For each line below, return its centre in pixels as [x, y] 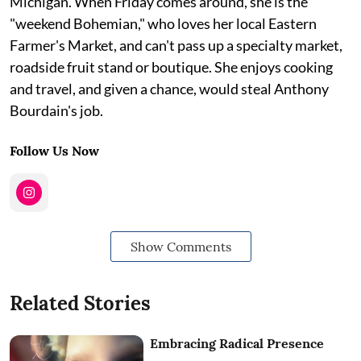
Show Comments [180, 247]
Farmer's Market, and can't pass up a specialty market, [176, 45]
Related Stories [80, 303]
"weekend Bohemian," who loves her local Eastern [163, 23]
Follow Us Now [54, 151]
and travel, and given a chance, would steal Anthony [169, 89]
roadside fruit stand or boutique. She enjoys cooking [171, 67]
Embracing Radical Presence [237, 343]
